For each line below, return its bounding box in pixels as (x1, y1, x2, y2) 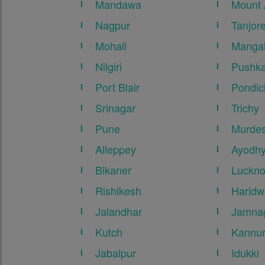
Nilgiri (95, 59, 122, 75)
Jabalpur (95, 245, 137, 261)
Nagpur (95, 17, 131, 33)
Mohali (95, 38, 127, 54)
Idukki (231, 245, 260, 261)
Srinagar (95, 100, 136, 116)
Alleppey (95, 141, 137, 157)
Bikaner (95, 162, 132, 178)
